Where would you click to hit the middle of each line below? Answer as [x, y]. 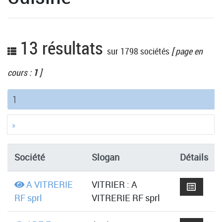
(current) [31, 98]
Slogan [105, 157]
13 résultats [62, 48]
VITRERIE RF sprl [126, 198]
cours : [20, 73]
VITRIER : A [114, 185]
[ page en [186, 51]
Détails [194, 157]
